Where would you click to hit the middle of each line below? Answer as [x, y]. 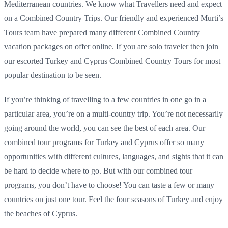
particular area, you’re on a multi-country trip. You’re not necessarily [113, 113]
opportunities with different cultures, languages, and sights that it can [114, 156]
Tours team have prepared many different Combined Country [102, 32]
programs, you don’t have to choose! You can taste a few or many [109, 185]
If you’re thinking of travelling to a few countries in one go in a [105, 99]
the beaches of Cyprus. [41, 213]
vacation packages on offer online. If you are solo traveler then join [111, 46]
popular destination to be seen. [53, 75]
